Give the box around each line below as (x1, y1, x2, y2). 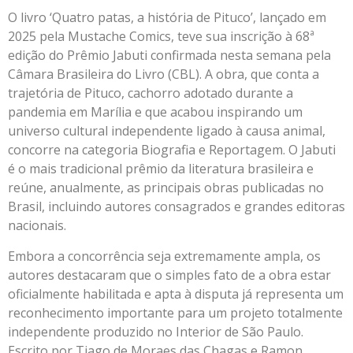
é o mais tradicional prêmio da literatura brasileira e (8, 160, 314, 178)
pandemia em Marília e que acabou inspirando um (8, 103, 303, 121)
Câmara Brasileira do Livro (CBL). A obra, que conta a (8, 65, 319, 84)
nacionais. (8, 217, 66, 235)
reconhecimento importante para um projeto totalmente (8, 303, 343, 321)
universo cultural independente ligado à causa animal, (8, 122, 325, 140)
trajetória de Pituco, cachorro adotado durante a (8, 84, 293, 102)
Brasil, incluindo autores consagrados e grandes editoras (8, 198, 345, 216)
